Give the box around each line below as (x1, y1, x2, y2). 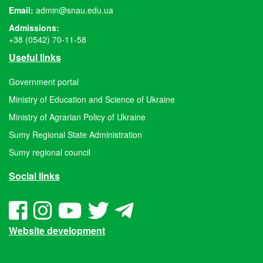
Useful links (9, 50, 61, 64)
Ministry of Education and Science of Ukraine (9, 93, 175, 105)
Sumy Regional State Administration (9, 128, 142, 140)
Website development (9, 223, 105, 237)
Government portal (9, 75, 79, 87)
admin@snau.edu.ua (36, 4, 113, 16)
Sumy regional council (9, 146, 90, 158)
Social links (9, 168, 60, 183)
